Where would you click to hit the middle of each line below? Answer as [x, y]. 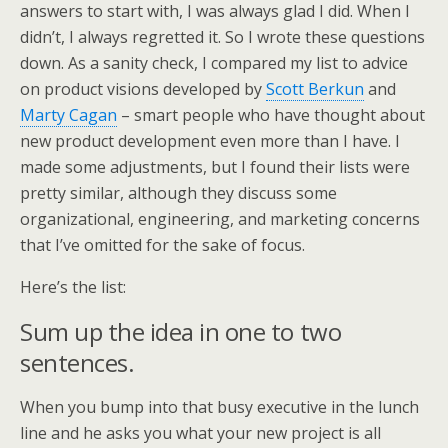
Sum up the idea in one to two [181, 331]
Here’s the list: [73, 287]
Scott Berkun [315, 89]
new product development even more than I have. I [210, 141]
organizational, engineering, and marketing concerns [220, 219]
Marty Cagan [68, 115]
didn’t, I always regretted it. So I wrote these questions [222, 37]
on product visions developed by [143, 89]
